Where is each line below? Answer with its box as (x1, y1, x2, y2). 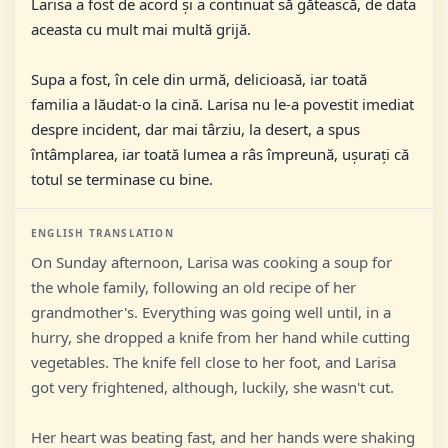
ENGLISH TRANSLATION (31, 226, 174, 240)
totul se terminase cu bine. (31, 169, 213, 189)
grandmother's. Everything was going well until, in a (31, 302, 391, 322)
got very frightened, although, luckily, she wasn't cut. (31, 377, 394, 397)
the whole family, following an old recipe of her (31, 277, 356, 297)
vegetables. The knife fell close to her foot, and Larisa (31, 352, 396, 372)
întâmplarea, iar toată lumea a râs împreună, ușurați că (31, 144, 409, 164)
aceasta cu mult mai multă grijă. (31, 19, 251, 39)
